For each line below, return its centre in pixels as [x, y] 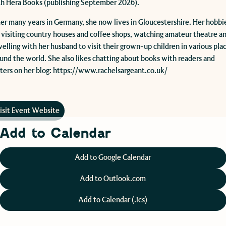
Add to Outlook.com [113, 179]
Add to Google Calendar [113, 157]
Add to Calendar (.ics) [113, 200]
